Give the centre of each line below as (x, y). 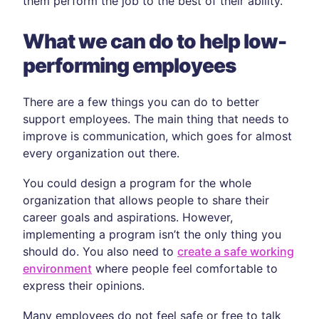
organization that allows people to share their (146, 200)
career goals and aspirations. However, (128, 217)
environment (57, 268)
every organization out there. (101, 153)
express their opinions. (84, 286)
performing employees (129, 66)
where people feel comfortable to (185, 268)
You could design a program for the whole (137, 183)
